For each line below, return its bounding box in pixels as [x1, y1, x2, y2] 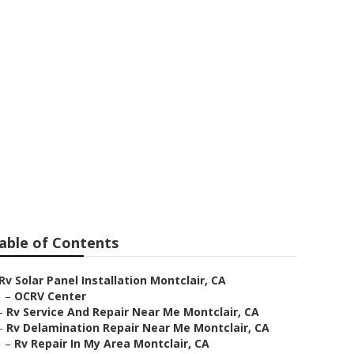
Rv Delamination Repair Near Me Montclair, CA [6, 320, 269, 335]
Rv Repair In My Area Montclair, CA [14, 336, 209, 351]
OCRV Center [14, 288, 86, 303]
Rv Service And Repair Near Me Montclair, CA [6, 304, 259, 319]
